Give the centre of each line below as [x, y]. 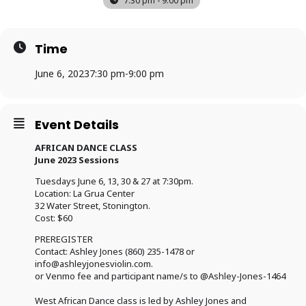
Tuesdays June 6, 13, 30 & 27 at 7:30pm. [114, 181]
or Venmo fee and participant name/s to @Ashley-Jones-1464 [160, 276]
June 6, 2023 [62, 73]
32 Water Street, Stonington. [93, 206]
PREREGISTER [65, 239]
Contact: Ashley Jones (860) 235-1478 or [115, 251]
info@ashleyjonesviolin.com [93, 264]
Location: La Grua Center [85, 193]
